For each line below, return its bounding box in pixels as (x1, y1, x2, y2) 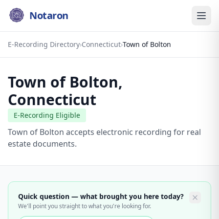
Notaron (29, 9, 68, 22)
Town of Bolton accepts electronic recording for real (8, 127, 201, 137)
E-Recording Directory (8, 40, 80, 49)
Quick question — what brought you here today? (18, 192, 184, 201)
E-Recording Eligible (14, 110, 80, 120)
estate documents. (8, 138, 77, 149)
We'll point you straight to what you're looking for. (18, 202, 151, 210)
